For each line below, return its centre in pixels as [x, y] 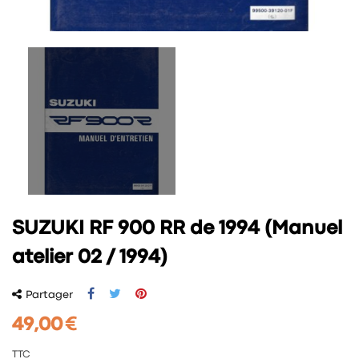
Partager [49, 294]
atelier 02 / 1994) [90, 257]
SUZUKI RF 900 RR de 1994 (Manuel [177, 228]
